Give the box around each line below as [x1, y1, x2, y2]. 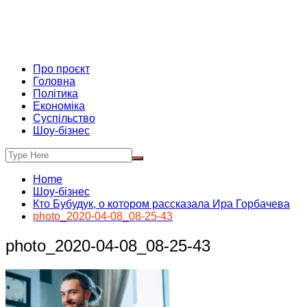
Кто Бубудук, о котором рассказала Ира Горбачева [33, 198, 290, 210]
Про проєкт [33, 63, 90, 75]
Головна [33, 75, 75, 87]
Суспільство [33, 112, 95, 124]
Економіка [33, 100, 85, 112]
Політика [33, 88, 78, 99]
